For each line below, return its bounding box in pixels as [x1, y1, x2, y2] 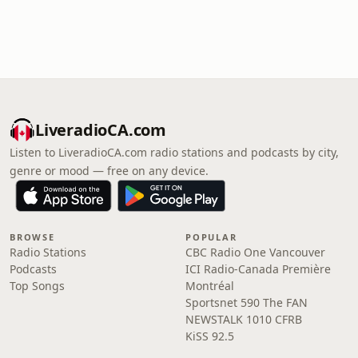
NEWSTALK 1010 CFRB [185, 312, 302, 327]
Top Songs [10, 278, 65, 293]
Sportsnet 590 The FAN [185, 295, 308, 310]
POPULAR [185, 231, 237, 243]
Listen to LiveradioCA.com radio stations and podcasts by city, [10, 145, 339, 160]
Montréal [185, 278, 234, 293]
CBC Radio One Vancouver [185, 245, 325, 260]
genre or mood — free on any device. [10, 163, 209, 178]
